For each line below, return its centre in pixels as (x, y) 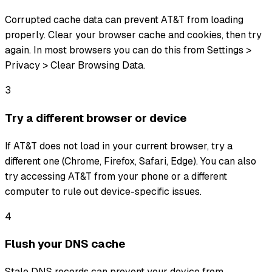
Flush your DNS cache (65, 244)
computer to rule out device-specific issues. (103, 191)
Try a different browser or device (96, 118)
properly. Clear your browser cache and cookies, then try (133, 35)
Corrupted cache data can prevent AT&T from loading (124, 20)
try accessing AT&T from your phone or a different (116, 176)
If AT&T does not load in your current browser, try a (119, 146)
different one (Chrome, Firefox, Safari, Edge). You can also (131, 161)
